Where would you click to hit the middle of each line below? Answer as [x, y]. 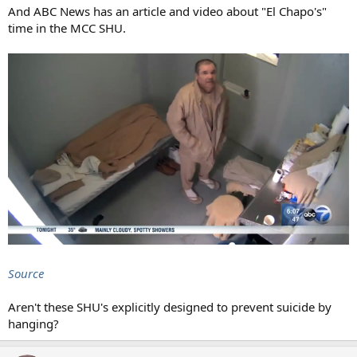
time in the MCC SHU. [67, 27]
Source [26, 274]
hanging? [33, 324]
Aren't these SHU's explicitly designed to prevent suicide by [170, 307]
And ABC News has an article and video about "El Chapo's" [167, 11]
